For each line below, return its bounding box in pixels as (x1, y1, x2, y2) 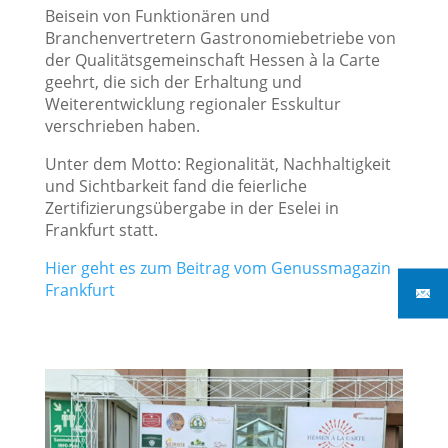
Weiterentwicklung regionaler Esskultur (44, 93, 341, 116)
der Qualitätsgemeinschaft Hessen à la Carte (44, 49, 380, 72)
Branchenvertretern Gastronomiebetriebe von (44, 27, 396, 50)
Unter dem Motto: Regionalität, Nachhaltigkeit (44, 153, 391, 176)
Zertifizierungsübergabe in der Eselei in (44, 197, 339, 220)
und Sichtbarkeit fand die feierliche (44, 175, 307, 198)
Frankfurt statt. (44, 219, 158, 242)
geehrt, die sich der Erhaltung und (44, 71, 302, 94)
